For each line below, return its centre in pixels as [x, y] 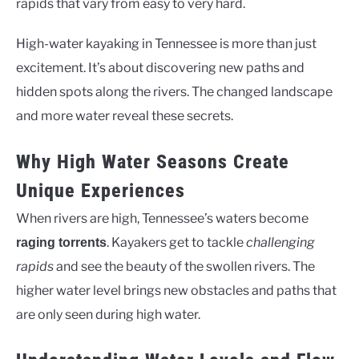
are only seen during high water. [108, 315]
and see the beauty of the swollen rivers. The [184, 266]
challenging [280, 242]
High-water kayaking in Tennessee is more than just [166, 44]
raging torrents [61, 242]
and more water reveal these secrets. [125, 116]
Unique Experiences [101, 191]
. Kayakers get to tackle [176, 242]
